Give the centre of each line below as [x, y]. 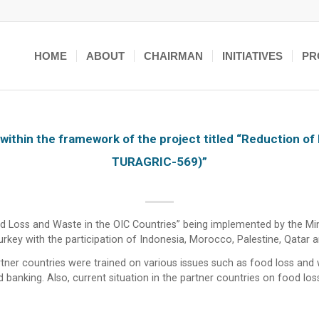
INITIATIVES [253, 56]
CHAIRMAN [174, 56]
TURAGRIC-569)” [159, 162]
